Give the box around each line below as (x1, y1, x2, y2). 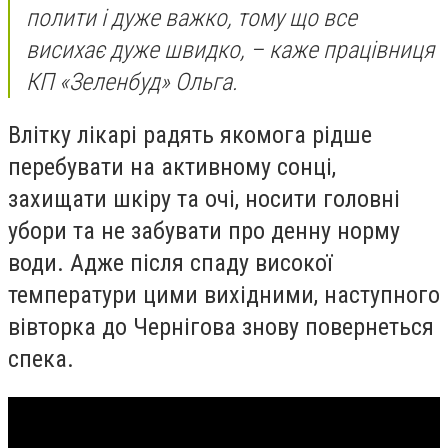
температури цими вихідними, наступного (8, 281, 440, 310)
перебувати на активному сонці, (8, 153, 336, 182)
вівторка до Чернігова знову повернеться (8, 313, 434, 342)
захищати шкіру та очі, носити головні (8, 185, 400, 214)
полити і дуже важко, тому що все (26, 3, 357, 32)
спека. (8, 345, 74, 374)
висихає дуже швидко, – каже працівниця (26, 35, 434, 64)
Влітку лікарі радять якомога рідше (8, 121, 372, 150)
